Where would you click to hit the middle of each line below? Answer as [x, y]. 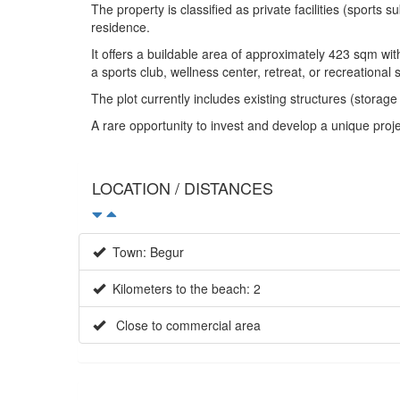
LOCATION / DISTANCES [183, 187]
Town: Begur [145, 251]
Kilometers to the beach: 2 [183, 288]
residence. [121, 26]
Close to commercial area [183, 325]
